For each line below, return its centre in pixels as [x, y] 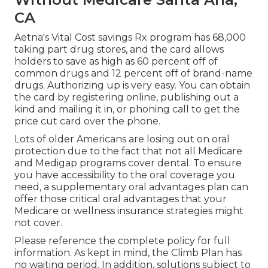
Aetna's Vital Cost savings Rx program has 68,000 [130, 38]
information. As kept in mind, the [93, 253]
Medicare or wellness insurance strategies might [129, 211]
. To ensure [215, 163]
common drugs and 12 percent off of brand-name [133, 74]
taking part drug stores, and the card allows [119, 50]
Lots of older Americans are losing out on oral [122, 139]
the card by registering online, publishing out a [127, 98]
